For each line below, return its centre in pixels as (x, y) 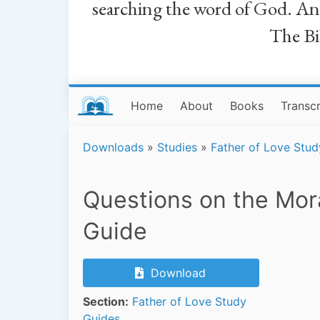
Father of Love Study (189, 301)
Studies (177, 147)
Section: (106, 301)
